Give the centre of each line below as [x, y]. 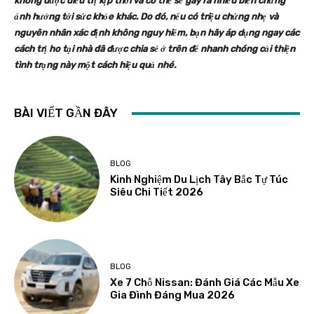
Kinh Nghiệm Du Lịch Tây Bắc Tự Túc [199, 180]
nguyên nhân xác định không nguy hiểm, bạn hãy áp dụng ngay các [157, 33]
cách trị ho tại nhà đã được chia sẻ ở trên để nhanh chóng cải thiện [155, 49]
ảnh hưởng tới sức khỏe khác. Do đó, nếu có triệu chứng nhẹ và [146, 17]
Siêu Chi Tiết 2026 [157, 192]
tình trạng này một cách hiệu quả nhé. [95, 65]
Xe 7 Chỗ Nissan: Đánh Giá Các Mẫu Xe [205, 282]
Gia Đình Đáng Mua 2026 [173, 295]
